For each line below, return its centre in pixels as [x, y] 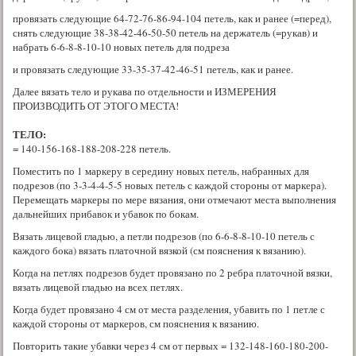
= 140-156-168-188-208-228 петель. [92, 148]
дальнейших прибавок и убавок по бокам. [106, 213]
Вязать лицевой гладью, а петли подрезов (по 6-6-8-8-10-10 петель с [164, 236]
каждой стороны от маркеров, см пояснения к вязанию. [136, 323]
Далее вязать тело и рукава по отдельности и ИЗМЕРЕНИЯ [145, 91]
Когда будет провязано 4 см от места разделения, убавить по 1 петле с [169, 309]
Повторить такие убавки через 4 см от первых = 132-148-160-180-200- [170, 345]
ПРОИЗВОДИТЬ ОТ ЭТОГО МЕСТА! [96, 105]
